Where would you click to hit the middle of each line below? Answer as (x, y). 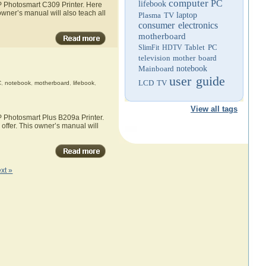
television (154, 58)
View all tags (214, 109)
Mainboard (156, 69)
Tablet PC (201, 47)
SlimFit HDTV (160, 47)
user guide (197, 81)
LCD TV (153, 83)
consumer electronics (178, 25)
